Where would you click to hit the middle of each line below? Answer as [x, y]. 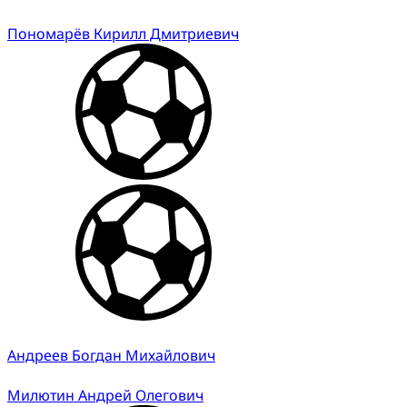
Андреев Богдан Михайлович [111, 355]
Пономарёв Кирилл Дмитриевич [123, 33]
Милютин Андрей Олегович [105, 395]
